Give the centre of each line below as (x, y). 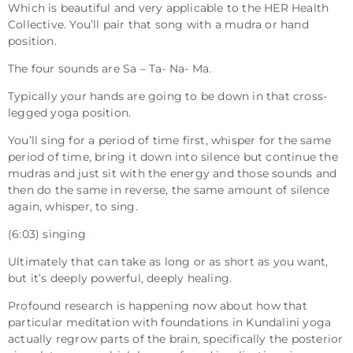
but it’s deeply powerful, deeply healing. (122, 278)
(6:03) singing (47, 234)
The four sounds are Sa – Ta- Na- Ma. (110, 68)
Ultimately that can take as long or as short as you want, (168, 261)
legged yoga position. (71, 112)
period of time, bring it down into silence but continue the (173, 156)
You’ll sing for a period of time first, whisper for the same (170, 140)
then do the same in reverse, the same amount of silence (169, 190)
